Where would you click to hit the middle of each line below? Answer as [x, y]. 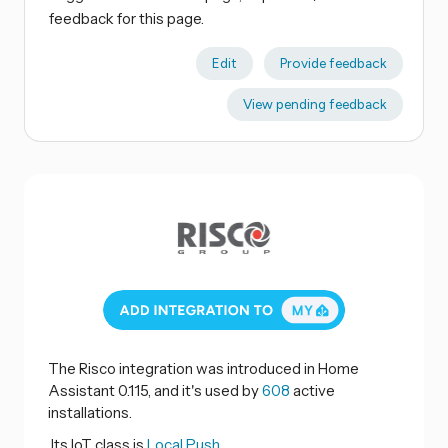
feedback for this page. [126, 19]
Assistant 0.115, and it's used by [155, 391]
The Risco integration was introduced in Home [203, 369]
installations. [90, 413]
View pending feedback [314, 104]
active [312, 391]
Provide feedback [333, 63]
